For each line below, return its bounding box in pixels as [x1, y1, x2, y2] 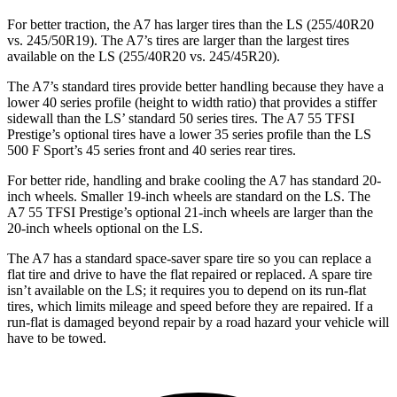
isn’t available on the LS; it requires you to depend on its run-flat [7, 282, 366, 298]
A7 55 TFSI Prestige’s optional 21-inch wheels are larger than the [7, 204, 373, 220]
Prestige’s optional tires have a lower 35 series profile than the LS [7, 126, 371, 142]
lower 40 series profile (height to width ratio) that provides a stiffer [7, 94, 377, 110]
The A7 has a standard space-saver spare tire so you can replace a [7, 250, 371, 266]
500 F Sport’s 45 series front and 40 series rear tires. [7, 142, 296, 158]
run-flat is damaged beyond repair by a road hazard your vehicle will [7, 314, 389, 330]
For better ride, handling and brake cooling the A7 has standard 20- [7, 172, 381, 188]
